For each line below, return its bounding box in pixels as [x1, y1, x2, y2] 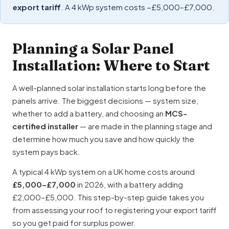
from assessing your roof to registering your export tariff [12, 205, 216, 215]
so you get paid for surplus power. [12, 218, 136, 227]
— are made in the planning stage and [78, 121, 212, 131]
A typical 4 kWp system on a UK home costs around [12, 167, 195, 176]
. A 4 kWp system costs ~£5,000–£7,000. [61, 2, 215, 12]
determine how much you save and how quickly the [12, 134, 194, 144]
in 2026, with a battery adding [76, 179, 183, 189]
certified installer [12, 121, 78, 131]
